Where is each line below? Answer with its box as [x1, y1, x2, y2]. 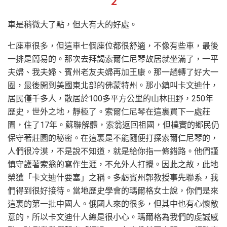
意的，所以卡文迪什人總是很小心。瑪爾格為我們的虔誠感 [8, 212, 218, 222]
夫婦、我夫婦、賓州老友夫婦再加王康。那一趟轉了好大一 [8, 67, 218, 78]
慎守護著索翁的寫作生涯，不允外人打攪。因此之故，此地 [8, 160, 218, 170]
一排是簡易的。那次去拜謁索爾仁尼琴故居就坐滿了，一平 [8, 54, 218, 64]
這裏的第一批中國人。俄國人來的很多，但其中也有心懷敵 [8, 199, 218, 209]
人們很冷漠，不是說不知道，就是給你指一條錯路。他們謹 [8, 146, 218, 157]
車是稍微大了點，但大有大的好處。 [8, 20, 137, 30]
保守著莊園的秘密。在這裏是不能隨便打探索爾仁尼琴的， [8, 133, 218, 143]
